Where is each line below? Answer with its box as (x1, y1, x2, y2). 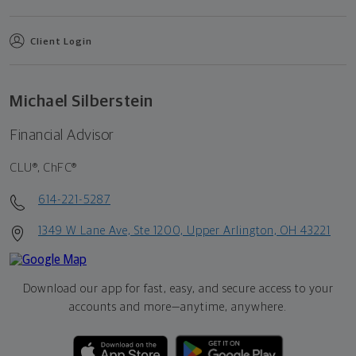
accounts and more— (69, 300, 180, 313)
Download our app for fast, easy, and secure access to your (22, 282, 334, 295)
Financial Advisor (10, 127, 114, 143)
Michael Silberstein (10, 92, 153, 110)
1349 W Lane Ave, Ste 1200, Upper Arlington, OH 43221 (38, 224, 331, 237)
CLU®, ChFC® (10, 161, 77, 174)
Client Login (30, 37, 92, 47)
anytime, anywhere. (180, 300, 287, 313)
